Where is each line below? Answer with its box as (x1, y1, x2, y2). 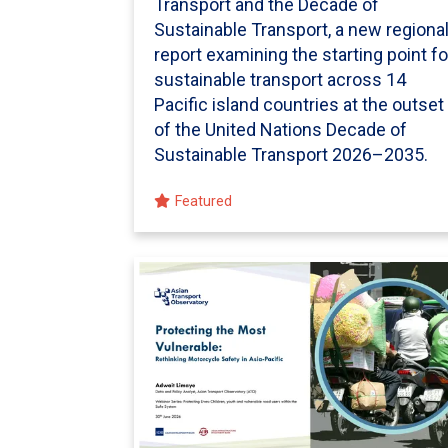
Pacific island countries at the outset (154, 94, 445, 116)
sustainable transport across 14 (154, 69, 407, 91)
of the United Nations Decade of (154, 119, 408, 141)
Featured (175, 193, 233, 211)
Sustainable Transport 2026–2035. (154, 144, 429, 166)
